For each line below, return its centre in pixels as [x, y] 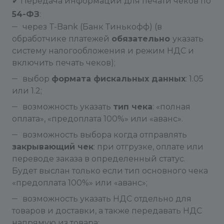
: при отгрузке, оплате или [148, 147]
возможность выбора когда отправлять [105, 135]
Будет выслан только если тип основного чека [110, 171]
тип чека [133, 107]
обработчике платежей [62, 39]
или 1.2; [27, 91]
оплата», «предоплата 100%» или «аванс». [97, 119]
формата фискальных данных [118, 79]
